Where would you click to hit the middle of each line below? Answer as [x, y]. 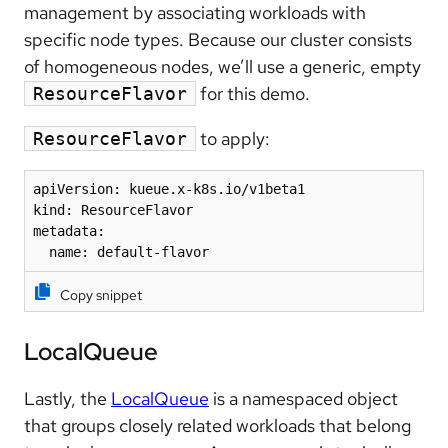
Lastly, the [67, 398]
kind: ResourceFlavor [113, 209]
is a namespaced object [303, 398]
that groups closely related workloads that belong [217, 425]
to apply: [233, 138]
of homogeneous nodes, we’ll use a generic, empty [222, 66]
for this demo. [253, 93]
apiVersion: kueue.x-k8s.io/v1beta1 [169, 188]
